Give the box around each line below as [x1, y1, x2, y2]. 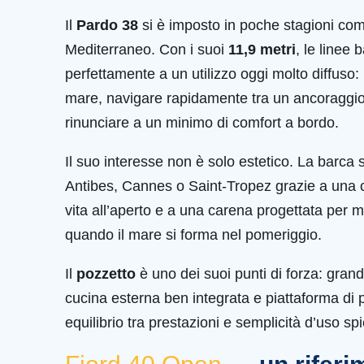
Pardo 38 [76, 16, 138, 33]
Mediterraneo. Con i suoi [65, 41, 228, 58]
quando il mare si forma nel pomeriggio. [65, 226, 322, 243]
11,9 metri [228, 41, 296, 58]
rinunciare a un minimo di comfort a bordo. [65, 114, 339, 131]
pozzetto [76, 265, 136, 282]
